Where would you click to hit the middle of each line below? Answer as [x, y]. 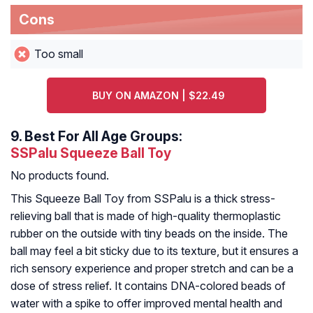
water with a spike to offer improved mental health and [146, 304]
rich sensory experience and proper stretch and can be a [152, 269]
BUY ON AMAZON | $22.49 [158, 96]
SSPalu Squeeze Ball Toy [91, 153]
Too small [58, 54]
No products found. [60, 176]
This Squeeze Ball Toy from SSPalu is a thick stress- [143, 199]
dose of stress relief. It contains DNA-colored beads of [148, 286]
